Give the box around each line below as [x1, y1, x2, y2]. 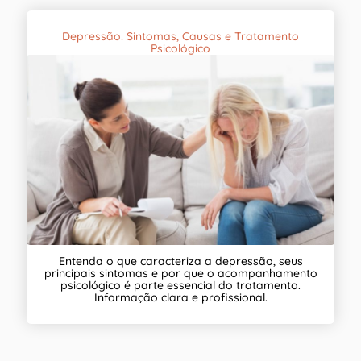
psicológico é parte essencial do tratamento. [60, 278, 301, 293]
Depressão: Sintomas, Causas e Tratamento [62, 28, 299, 44]
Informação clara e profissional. [93, 290, 268, 305]
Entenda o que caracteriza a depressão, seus [58, 254, 303, 269]
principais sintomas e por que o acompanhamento [44, 266, 317, 281]
